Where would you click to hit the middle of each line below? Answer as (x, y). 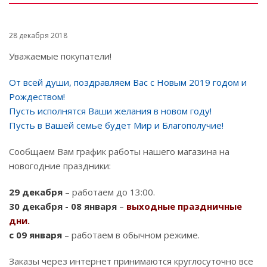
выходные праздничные (184, 206)
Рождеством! (37, 96)
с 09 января (35, 235)
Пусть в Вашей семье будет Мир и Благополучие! (116, 125)
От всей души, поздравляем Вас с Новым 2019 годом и (128, 82)
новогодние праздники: (60, 165)
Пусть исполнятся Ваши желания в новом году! (110, 111)
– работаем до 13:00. (109, 192)
